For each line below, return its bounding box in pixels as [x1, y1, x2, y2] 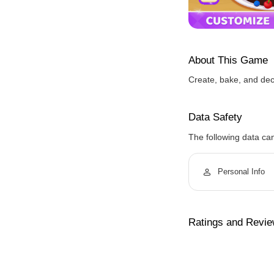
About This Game [188, 54, 268, 66]
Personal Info [218, 167, 265, 176]
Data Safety [188, 111, 242, 123]
